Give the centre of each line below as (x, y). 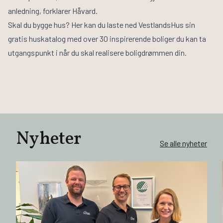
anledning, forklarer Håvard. (54, 11)
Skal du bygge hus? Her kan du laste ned (73, 25)
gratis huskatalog (37, 39)
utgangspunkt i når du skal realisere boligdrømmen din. (97, 53)
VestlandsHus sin (167, 25)
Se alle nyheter (183, 143)
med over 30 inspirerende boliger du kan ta (136, 39)
